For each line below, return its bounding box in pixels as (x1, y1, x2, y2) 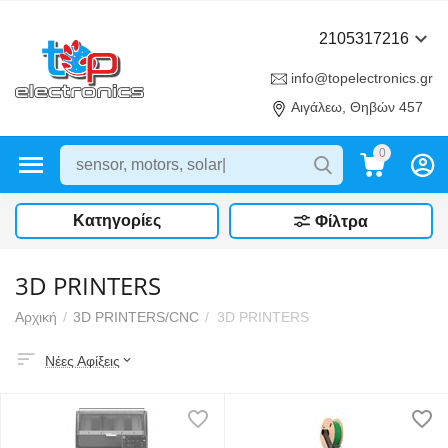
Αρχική (15, 309, 57, 325)
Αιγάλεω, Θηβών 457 (291, 99, 423, 116)
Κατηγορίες (73, 212, 161, 229)
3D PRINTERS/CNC (73, 309, 199, 325)
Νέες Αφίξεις (45, 352, 120, 369)
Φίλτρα (315, 213, 368, 230)
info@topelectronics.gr (291, 70, 433, 87)
